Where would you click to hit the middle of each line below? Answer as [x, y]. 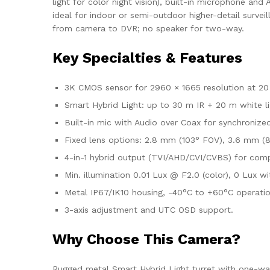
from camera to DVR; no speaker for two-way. [148, 29]
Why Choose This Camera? [146, 240]
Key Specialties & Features [147, 58]
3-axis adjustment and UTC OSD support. [149, 210]
